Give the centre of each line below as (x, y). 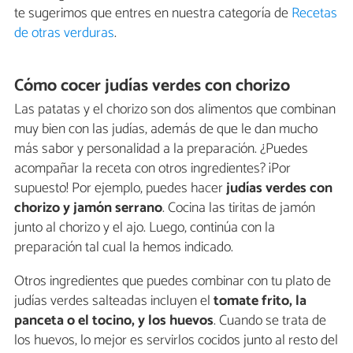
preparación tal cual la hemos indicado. (124, 248)
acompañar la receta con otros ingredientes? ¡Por (152, 169)
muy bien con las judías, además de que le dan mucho (166, 130)
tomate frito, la (260, 301)
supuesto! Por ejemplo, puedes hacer (120, 189)
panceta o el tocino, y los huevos (114, 321)
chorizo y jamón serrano (88, 208)
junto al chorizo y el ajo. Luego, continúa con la (145, 228)
